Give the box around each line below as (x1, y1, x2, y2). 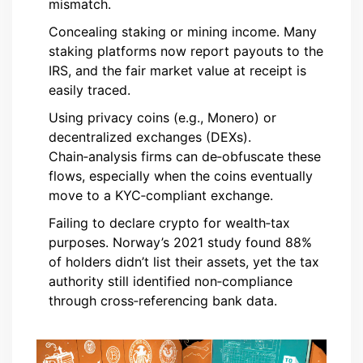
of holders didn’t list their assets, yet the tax (49, 254, 319, 271)
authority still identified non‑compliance (49, 273, 293, 290)
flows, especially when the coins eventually (49, 168, 313, 185)
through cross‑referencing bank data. (49, 293, 277, 310)
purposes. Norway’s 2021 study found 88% (49, 234, 312, 251)
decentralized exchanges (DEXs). (49, 129, 251, 146)
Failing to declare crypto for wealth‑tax (49, 215, 290, 232)
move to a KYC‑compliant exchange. (49, 187, 273, 204)
